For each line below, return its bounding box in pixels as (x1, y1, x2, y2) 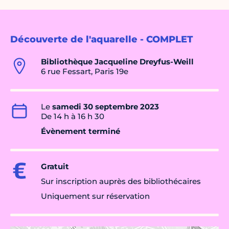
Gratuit (41, 162, 69, 172)
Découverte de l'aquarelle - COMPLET (10, 34, 193, 45)
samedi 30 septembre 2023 (52, 102, 159, 112)
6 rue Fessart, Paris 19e (41, 66, 128, 77)
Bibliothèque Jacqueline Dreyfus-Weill (41, 57, 194, 67)
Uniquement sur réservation (41, 191, 150, 201)
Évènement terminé (41, 126, 120, 136)
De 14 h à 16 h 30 (41, 111, 104, 122)
